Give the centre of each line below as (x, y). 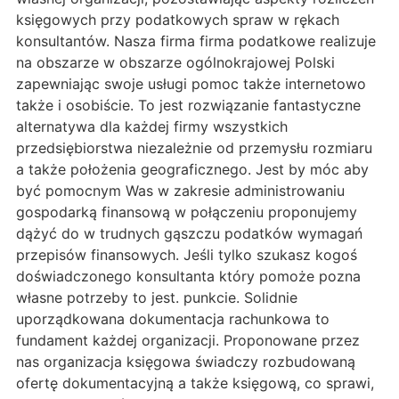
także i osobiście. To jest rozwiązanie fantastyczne (188, 105)
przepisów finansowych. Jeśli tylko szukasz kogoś (187, 254)
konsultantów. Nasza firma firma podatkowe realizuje (196, 41)
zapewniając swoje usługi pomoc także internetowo (191, 83)
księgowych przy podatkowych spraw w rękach (178, 19)
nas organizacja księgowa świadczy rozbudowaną (186, 361)
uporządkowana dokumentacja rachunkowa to (173, 318)
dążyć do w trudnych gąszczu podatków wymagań (189, 233)
